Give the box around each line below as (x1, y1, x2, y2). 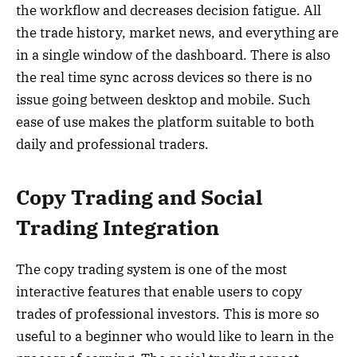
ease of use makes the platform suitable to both (16, 112, 315, 131)
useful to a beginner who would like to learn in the (16, 328, 334, 346)
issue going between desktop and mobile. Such (16, 90, 311, 108)
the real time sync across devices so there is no (16, 68, 312, 86)
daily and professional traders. (16, 135, 209, 153)
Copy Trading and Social (16, 184, 262, 211)
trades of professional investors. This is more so (16, 305, 320, 324)
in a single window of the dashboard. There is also (16, 45, 331, 64)
